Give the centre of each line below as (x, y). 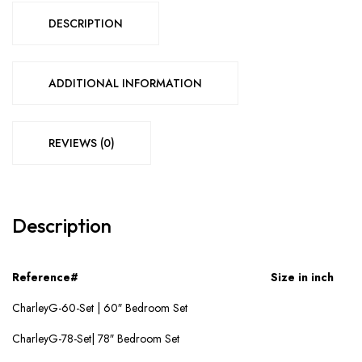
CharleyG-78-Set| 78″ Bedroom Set (96, 338)
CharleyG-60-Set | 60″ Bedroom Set (100, 307)
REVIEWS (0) (82, 143)
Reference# (45, 277)
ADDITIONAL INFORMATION (125, 83)
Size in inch (302, 277)
